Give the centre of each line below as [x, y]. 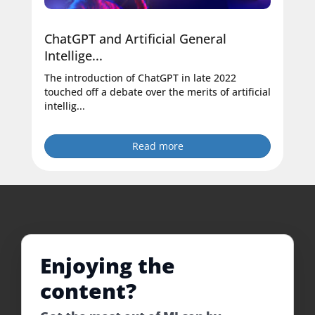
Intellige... [73, 56]
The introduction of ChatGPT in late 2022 [140, 78]
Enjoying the [108, 266]
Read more [157, 146]
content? [88, 291]
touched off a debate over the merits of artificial [157, 92]
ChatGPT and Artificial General [135, 39]
